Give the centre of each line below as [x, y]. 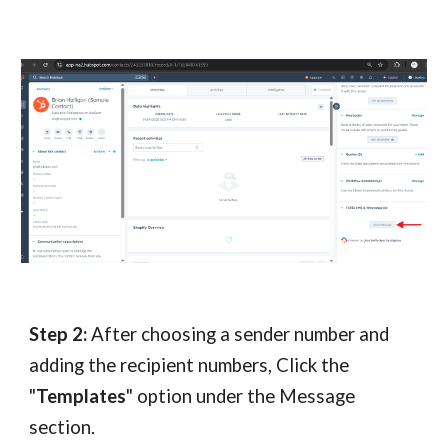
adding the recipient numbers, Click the [189, 365]
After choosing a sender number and [240, 334]
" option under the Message [241, 396]
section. [62, 427]
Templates [81, 396]
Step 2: [58, 334]
